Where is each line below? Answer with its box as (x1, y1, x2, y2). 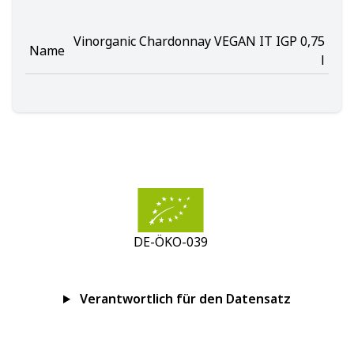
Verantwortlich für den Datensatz (79, 290, 291, 307)
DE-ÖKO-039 (134, 233, 208, 250)
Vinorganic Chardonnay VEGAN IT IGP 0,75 (73, 32, 325, 50)
